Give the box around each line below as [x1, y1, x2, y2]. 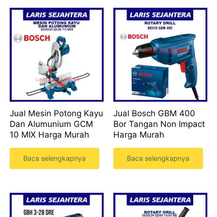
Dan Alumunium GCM [10, 119, 93, 129]
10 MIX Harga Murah [10, 130, 89, 140]
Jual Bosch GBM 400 [113, 108, 195, 119]
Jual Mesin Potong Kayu [10, 108, 103, 119]
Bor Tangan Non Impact [113, 119, 205, 129]
